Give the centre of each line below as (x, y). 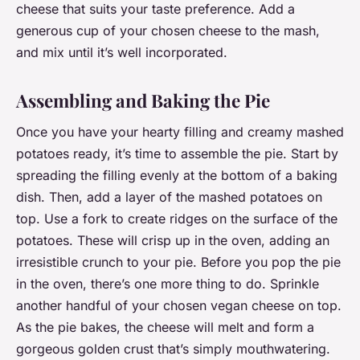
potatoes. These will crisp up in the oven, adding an (173, 241)
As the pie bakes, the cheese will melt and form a (165, 327)
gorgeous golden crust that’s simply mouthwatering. (173, 349)
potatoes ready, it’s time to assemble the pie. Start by (177, 154)
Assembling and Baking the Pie (143, 100)
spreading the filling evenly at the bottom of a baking (177, 176)
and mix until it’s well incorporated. (122, 52)
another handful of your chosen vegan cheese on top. (179, 306)
